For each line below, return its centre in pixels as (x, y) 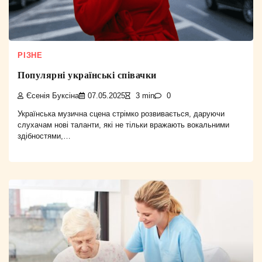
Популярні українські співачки (87, 75)
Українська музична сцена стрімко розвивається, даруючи (121, 114)
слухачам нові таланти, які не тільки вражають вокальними (123, 125)
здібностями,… (44, 136)
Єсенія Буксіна (53, 96)
